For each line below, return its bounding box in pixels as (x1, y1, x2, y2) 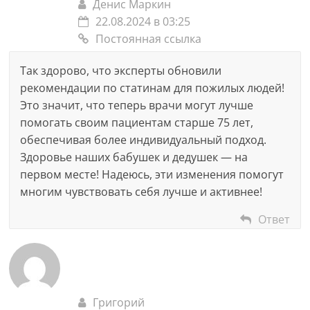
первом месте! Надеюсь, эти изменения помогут (20, 167, 284, 182)
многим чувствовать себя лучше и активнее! (20, 184, 263, 199)
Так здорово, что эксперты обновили (20, 63, 222, 78)
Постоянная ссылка (95, 31, 202, 46)
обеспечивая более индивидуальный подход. (20, 132, 267, 147)
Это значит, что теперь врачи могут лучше (20, 98, 254, 113)
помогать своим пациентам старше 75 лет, (20, 115, 254, 130)
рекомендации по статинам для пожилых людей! (20, 80, 285, 95)
